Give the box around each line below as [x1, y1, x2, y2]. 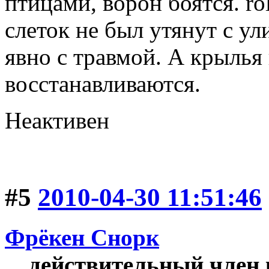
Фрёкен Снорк [5, 224, 159, 250]
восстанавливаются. [5, 70, 201, 97]
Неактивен [5, 107, 109, 133]
